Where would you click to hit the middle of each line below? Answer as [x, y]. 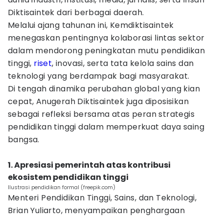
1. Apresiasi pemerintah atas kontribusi [89, 165]
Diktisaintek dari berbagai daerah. [76, 12]
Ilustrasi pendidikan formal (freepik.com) [62, 187]
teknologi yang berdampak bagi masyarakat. [99, 76]
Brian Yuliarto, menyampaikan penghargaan [96, 210]
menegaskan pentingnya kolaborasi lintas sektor [106, 38]
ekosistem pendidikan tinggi [68, 177]
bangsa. [24, 140]
